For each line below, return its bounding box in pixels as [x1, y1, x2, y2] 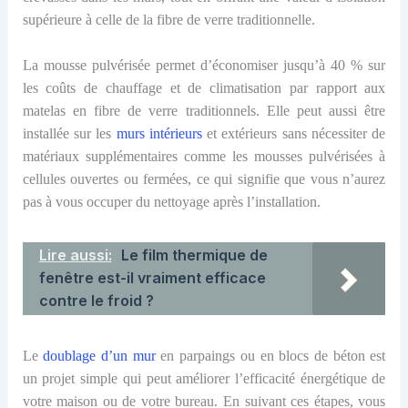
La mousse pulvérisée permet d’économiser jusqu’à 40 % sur [22, 57, 386, 74]
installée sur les [22, 126, 117, 142]
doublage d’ [43, 348, 114, 364]
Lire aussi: [38, 246, 112, 265]
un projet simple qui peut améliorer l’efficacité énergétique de [22, 371, 386, 387]
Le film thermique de [120, 246, 268, 265]
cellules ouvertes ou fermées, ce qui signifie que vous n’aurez [22, 171, 386, 188]
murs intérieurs [116, 126, 202, 142]
